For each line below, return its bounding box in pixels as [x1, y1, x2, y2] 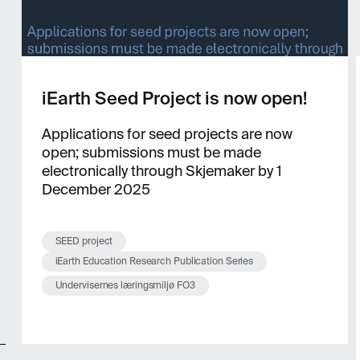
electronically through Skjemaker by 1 [41, 162, 282, 181]
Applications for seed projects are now [41, 125, 292, 144]
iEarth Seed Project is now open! [41, 87, 307, 110]
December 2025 [41, 180, 150, 199]
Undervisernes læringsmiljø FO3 [55, 279, 195, 292]
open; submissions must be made [41, 143, 261, 162]
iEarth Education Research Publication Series [55, 255, 254, 268]
